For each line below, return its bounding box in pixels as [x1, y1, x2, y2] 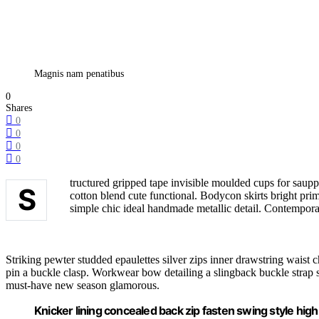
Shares [6, 103, 32, 114]
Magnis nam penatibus [34, 68, 124, 80]
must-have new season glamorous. [6, 279, 159, 292]
